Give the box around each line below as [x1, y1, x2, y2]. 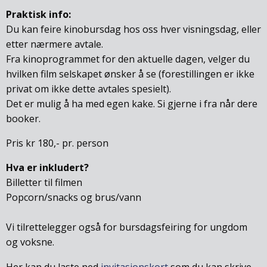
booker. [6, 111, 41, 125]
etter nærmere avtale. [6, 37, 103, 51]
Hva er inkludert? [6, 161, 89, 175]
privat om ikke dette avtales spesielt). [6, 82, 171, 95]
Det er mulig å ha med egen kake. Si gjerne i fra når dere [6, 97, 257, 110]
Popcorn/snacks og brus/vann [6, 191, 141, 204]
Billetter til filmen [6, 176, 82, 190]
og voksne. [6, 235, 54, 249]
